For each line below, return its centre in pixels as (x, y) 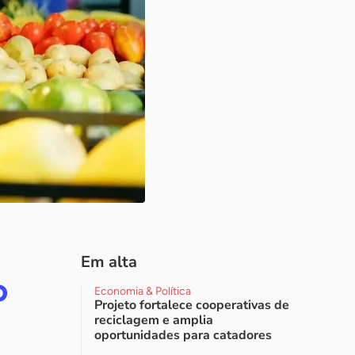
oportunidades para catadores (183, 335)
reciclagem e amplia (154, 320)
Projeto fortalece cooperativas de (192, 305)
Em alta (109, 262)
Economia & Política (143, 291)
